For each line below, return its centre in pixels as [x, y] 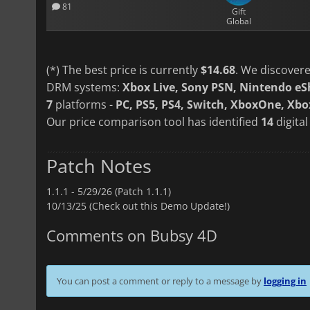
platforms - [84, 104]
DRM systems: [84, 87]
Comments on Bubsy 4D [132, 235]
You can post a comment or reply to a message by [160, 281]
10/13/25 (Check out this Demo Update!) [138, 206]
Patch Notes [99, 165]
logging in [285, 281]
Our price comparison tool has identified [154, 121]
